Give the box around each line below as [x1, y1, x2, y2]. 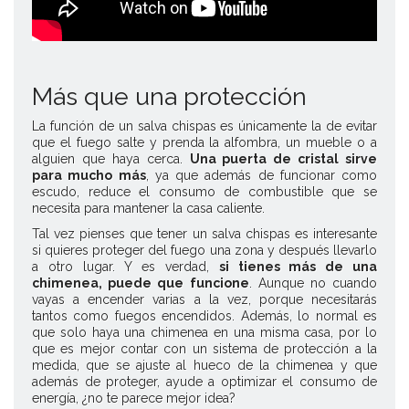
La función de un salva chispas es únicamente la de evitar [32, 118, 377, 133]
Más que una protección [32, 81, 307, 110]
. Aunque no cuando [248, 275, 377, 290]
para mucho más [32, 167, 146, 183]
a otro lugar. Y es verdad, [32, 258, 219, 274]
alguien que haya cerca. [32, 151, 190, 166]
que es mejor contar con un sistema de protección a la [32, 341, 377, 356]
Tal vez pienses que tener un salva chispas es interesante [32, 225, 377, 241]
